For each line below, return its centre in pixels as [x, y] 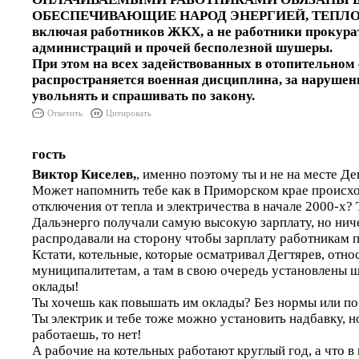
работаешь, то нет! [87, 335]
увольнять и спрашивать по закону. [143, 96]
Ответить [65, 113]
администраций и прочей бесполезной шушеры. [182, 48]
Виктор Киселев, [84, 174]
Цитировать [129, 113]
